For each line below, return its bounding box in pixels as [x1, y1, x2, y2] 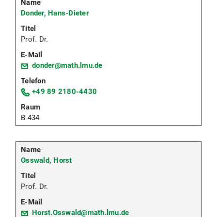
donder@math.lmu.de [32, 61, 103, 70]
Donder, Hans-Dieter [21, 8, 89, 17]
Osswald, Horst [21, 155, 72, 165]
